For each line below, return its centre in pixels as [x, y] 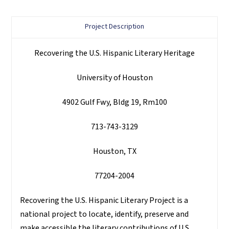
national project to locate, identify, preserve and [105, 214]
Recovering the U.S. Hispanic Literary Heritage [114, 53]
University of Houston [114, 78]
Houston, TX [114, 152]
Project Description [114, 27]
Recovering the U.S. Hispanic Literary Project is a [104, 201]
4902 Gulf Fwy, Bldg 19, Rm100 [114, 102]
